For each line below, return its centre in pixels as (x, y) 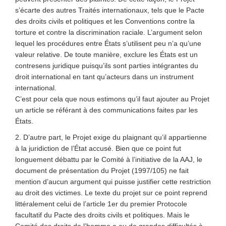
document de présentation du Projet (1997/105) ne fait (102, 171)
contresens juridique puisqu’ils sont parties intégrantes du (107, 66)
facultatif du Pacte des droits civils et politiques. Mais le (102, 215)
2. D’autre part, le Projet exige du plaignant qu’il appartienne (111, 137)
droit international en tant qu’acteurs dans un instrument (104, 77)
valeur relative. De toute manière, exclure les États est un (106, 54)
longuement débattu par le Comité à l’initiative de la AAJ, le (109, 159)
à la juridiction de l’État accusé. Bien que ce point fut (98, 148)
